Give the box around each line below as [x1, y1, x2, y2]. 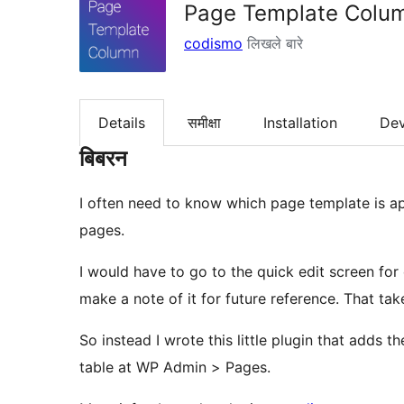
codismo [184, 34, 243, 52]
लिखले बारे [243, 34, 303, 52]
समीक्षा [188, 114, 221, 133]
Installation [263, 114, 337, 133]
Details [98, 114, 145, 133]
